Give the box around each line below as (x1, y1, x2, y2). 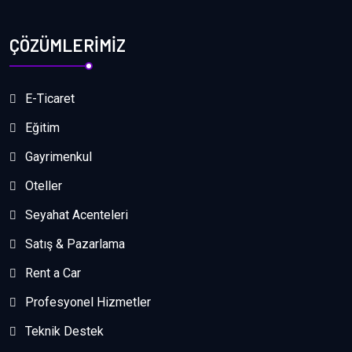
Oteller (25, 178, 62, 194)
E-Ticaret (25, 91, 75, 107)
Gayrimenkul (25, 149, 92, 165)
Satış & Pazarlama (25, 236, 125, 252)
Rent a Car (25, 266, 81, 281)
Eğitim (25, 120, 60, 136)
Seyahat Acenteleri (25, 207, 128, 223)
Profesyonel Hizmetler (25, 295, 151, 310)
